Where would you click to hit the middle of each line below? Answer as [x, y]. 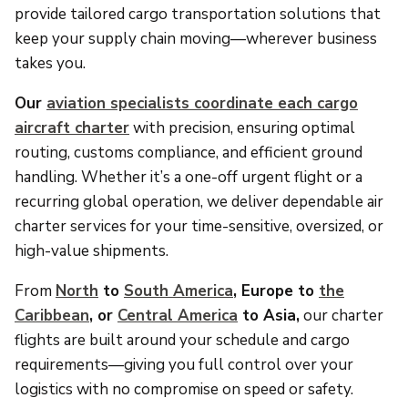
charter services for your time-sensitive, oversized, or [199, 227]
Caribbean [52, 316]
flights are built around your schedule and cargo [182, 341]
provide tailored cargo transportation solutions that [198, 15]
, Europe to [276, 291]
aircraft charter [72, 128]
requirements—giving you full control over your [184, 365]
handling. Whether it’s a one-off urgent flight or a [189, 178]
